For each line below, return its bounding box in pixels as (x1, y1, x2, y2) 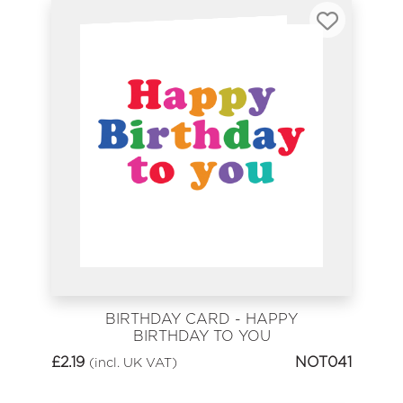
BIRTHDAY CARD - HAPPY (105, 310, 298, 328)
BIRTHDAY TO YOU (132, 327, 271, 345)
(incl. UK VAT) (89, 354, 177, 370)
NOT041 (295, 353, 352, 371)
